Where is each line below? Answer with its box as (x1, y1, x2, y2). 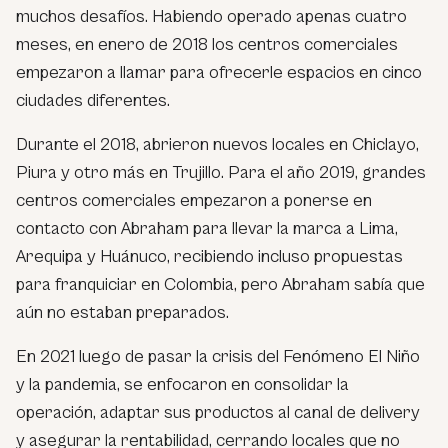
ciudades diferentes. (16, 89, 170, 111)
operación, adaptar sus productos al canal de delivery (16, 401, 420, 423)
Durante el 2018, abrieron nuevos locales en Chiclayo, (16, 133, 419, 155)
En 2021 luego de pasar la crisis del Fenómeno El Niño (16, 345, 420, 367)
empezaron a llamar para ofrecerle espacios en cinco (16, 61, 422, 83)
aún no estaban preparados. (16, 301, 229, 323)
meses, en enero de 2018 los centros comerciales (16, 33, 398, 55)
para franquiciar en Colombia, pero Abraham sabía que (16, 273, 425, 295)
